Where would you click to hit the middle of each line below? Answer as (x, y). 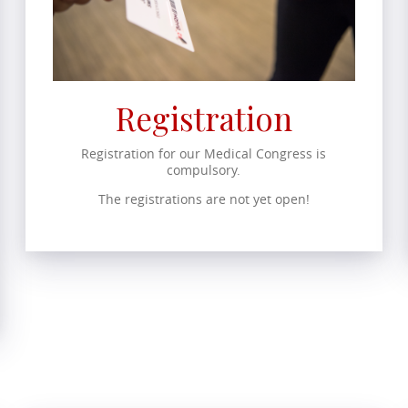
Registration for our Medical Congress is (204, 153)
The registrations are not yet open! (204, 199)
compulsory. (204, 169)
